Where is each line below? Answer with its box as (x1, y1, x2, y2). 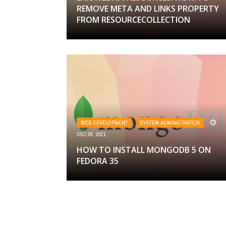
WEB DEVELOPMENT (81, 119, 128, 126)
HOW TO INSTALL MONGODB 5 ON (77, 144, 211, 155)
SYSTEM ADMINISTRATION (140, 119, 200, 126)
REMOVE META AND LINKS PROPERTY (77, 3, 219, 14)
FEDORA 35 (77, 155, 119, 166)
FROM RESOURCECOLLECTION (77, 14, 190, 25)
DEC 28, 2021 (77, 131, 106, 138)
